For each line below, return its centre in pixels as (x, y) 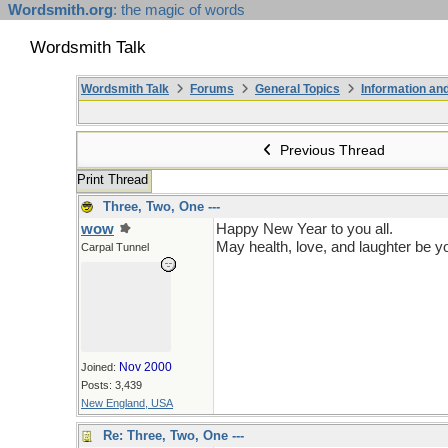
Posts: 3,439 (111, 385)
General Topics (297, 89)
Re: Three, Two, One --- (173, 435)
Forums (212, 89)
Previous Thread (331, 150)
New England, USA (127, 403)
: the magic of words (179, 10)
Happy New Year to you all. (304, 229)
